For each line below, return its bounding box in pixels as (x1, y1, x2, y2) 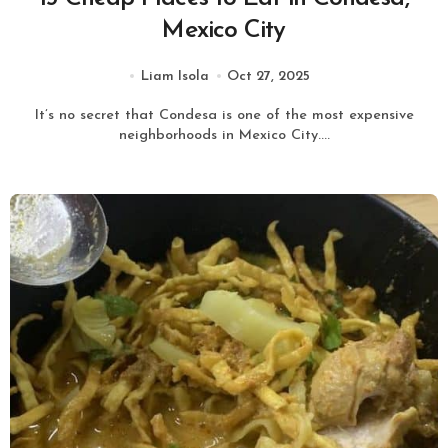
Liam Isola (140, 68, 209, 84)
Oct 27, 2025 (226, 68, 310, 84)
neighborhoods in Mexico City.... (118, 127, 330, 143)
